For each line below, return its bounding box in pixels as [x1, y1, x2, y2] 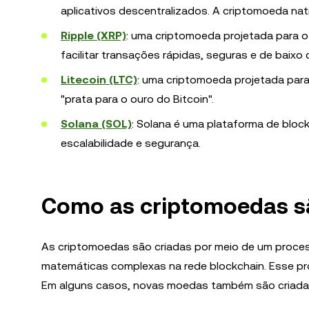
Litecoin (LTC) [61, 73, 137, 86]
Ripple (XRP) [61, 29, 126, 42]
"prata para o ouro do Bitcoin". [61, 92, 214, 106]
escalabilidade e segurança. [61, 137, 201, 150]
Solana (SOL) [61, 117, 132, 130]
